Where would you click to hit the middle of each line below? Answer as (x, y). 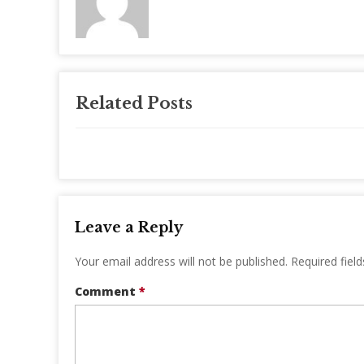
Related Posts (134, 103)
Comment (107, 291)
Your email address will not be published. (181, 261)
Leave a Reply (129, 227)
